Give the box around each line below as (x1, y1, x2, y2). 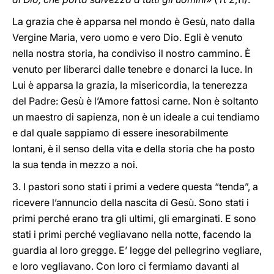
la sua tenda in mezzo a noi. (12, 158, 138, 171)
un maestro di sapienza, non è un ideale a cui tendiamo (12, 111, 260, 123)
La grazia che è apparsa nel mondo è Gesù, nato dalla (12, 15, 255, 28)
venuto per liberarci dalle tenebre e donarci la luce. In (12, 63, 253, 75)
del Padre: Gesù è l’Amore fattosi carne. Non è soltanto (12, 95, 259, 107)
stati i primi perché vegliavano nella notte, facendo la (12, 228, 251, 240)
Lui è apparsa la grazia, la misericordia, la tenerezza (12, 79, 248, 91)
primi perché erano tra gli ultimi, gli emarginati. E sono (12, 212, 256, 224)
